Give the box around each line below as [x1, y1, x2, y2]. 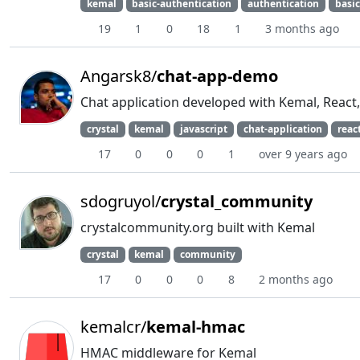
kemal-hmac [146, 316, 245, 338]
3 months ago [265, 21, 339, 36]
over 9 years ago [259, 146, 347, 162]
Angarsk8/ [80, 65, 157, 87]
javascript [179, 122, 227, 136]
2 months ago [259, 272, 333, 288]
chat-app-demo [157, 65, 278, 87]
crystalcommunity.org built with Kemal [80, 219, 315, 237]
